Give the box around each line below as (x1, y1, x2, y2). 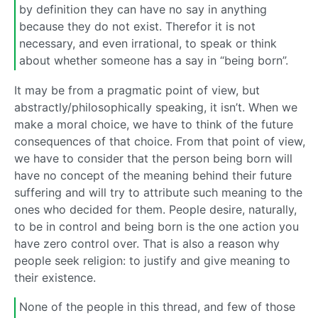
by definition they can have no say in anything (19, 2, 267, 17)
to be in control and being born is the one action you (14, 219, 299, 234)
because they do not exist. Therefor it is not (19, 19, 256, 34)
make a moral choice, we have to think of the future (14, 116, 293, 131)
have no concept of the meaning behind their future (14, 168, 292, 182)
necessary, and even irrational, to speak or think (19, 36, 277, 51)
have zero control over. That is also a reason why (14, 236, 280, 251)
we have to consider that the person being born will (14, 150, 292, 165)
